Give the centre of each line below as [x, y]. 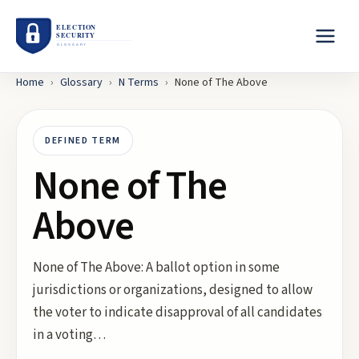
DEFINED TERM [83, 141]
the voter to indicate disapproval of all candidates [177, 313]
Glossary [81, 83]
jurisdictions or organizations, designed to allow [173, 290]
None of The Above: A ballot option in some [156, 268]
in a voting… [69, 335]
